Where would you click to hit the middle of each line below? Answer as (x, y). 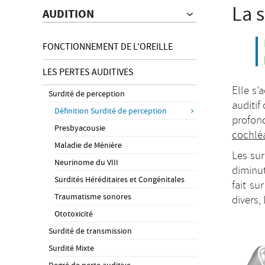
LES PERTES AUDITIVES (88, 72)
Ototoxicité (74, 214)
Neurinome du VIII (86, 162)
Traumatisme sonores (93, 197)
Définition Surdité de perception (111, 111)
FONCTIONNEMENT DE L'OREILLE (108, 46)
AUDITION (68, 14)
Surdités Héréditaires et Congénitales (119, 180)
